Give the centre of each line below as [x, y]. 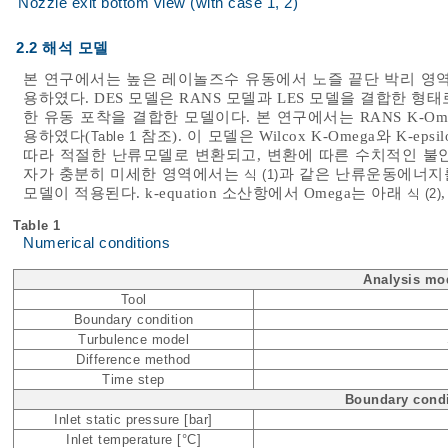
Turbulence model [133, 339]
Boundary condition [133, 319]
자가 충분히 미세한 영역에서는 [133, 173]
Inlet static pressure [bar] [133, 419]
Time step [133, 379]
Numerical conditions [96, 242]
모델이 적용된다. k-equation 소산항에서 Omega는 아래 [215, 192]
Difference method [133, 359]
